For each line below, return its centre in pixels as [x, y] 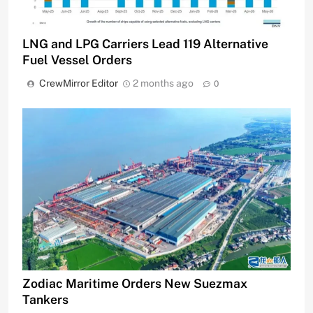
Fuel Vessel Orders [77, 59]
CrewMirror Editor [79, 83]
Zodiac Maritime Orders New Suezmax [135, 284]
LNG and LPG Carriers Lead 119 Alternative [145, 43]
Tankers [45, 300]
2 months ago [163, 83]
